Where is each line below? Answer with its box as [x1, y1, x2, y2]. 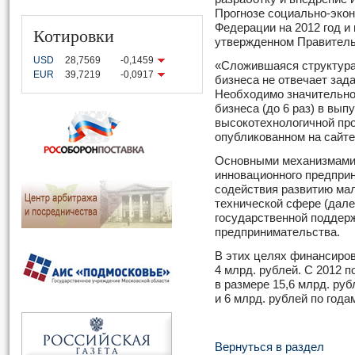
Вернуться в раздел [215, 341, 324, 353]
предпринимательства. [215, 226, 340, 239]
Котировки [33, 24, 114, 47]
